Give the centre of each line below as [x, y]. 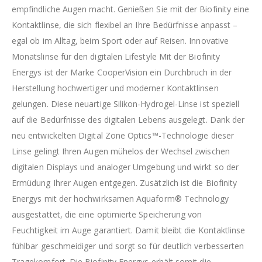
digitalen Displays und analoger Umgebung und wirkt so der [125, 167]
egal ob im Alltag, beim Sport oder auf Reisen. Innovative [120, 41]
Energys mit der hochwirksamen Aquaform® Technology [120, 199]
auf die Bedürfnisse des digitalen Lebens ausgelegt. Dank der [128, 120]
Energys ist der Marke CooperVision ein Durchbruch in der [122, 73]
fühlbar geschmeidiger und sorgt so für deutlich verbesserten [128, 246]
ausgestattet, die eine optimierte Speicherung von [107, 215]
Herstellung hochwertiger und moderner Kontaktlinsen [115, 88]
